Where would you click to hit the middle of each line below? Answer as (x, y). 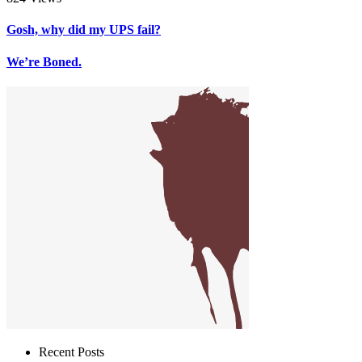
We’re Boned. (44, 61)
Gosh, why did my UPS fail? (84, 30)
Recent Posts (72, 351)
